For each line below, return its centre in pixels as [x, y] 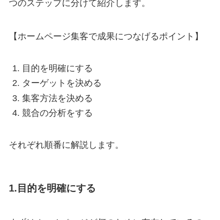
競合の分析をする [57, 113]
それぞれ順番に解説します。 [66, 145]
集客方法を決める [57, 98]
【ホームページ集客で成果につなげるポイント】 [106, 37]
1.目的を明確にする [52, 188]
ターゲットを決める [62, 83]
